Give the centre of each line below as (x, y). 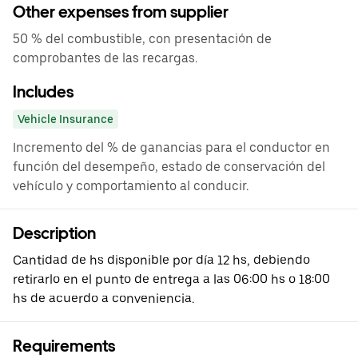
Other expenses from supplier (121, 12)
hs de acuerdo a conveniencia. (103, 298)
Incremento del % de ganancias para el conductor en (171, 147)
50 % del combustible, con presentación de (142, 39)
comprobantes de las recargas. (105, 58)
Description (54, 233)
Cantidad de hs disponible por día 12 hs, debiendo (161, 260)
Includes (43, 92)
